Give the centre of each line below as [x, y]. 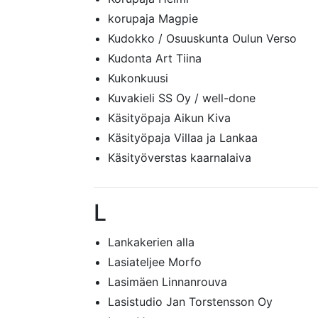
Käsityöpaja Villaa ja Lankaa [183, 138]
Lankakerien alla [151, 242]
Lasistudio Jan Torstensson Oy [190, 302]
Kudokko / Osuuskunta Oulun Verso [202, 38]
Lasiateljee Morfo [155, 262]
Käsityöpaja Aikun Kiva [169, 118]
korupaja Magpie [153, 18]
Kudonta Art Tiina [155, 58]
